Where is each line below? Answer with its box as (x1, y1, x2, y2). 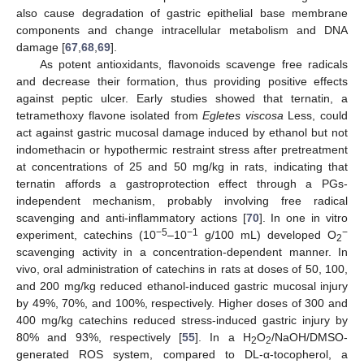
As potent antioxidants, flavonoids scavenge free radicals (39, 58, 348, 71)
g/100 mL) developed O (198, 228, 336, 242)
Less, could (283, 109, 349, 123)
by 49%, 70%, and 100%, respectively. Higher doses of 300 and (16, 297, 348, 310)
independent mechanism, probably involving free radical (16, 194, 348, 208)
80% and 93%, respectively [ (16, 331, 183, 344)
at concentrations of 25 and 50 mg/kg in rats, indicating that (16, 160, 348, 174)
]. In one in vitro (258, 211, 348, 225)
